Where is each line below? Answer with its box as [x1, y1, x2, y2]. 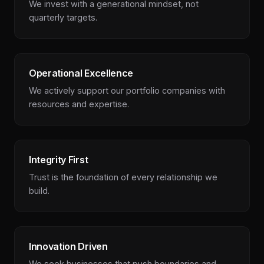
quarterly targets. [29, 12, 97, 22]
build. [29, 186, 49, 196]
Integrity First [29, 154, 88, 166]
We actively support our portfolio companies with [29, 85, 225, 95]
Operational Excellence [29, 67, 133, 79]
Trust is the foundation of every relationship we [29, 172, 217, 182]
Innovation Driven [29, 240, 108, 252]
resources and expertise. [29, 99, 129, 109]
